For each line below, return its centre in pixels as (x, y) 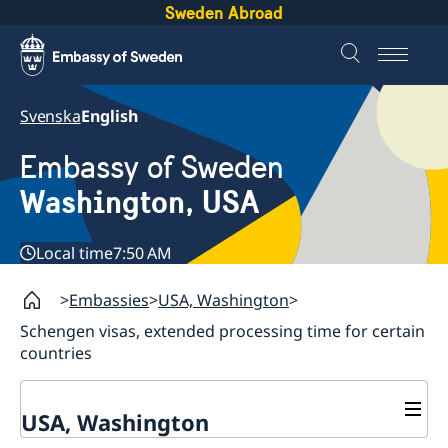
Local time (74, 253)
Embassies (109, 300)
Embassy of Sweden (152, 168)
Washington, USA (139, 202)
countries (56, 353)
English (109, 116)
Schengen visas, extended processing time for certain (222, 331)
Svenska (50, 116)
